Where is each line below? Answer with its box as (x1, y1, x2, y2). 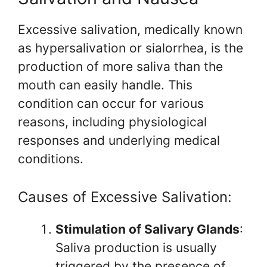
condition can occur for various (18, 95, 204, 111)
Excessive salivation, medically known (18, 21, 243, 37)
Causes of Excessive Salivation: (18, 188, 232, 206)
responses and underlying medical (18, 132, 220, 148)
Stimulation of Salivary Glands (55, 222, 240, 237)
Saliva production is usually (55, 240, 217, 255)
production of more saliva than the (18, 58, 223, 74)
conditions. (18, 151, 83, 166)
